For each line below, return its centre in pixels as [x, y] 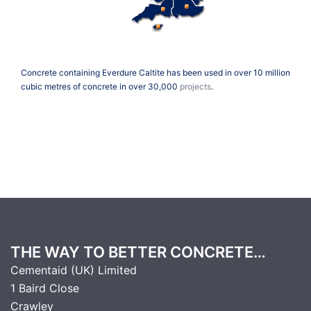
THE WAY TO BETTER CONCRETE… [138, 252]
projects [195, 86]
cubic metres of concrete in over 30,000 [100, 86]
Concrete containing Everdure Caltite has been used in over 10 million [155, 72]
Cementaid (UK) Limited [74, 270]
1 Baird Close [45, 288]
